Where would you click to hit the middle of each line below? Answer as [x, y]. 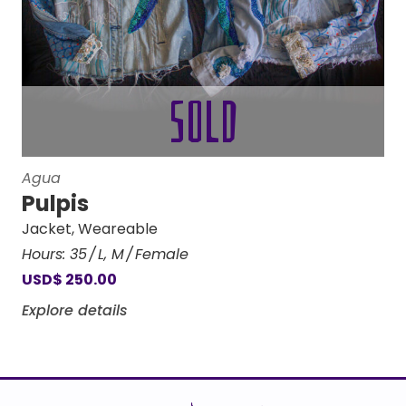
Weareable [118, 229]
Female [162, 254]
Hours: [46, 254]
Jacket [47, 229]
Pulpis [55, 203]
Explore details [75, 310]
